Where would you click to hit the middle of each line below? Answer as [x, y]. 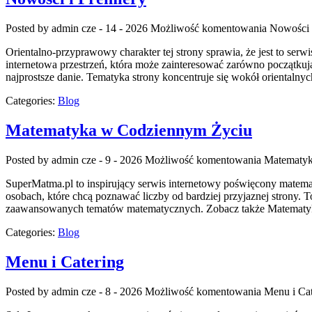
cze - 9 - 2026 [112, 159]
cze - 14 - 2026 [115, 29]
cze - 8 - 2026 [112, 291]
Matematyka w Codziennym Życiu [129, 131]
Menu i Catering [65, 262]
